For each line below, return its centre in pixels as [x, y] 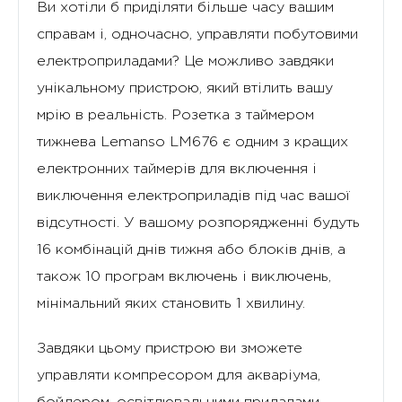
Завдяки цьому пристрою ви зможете [170, 348]
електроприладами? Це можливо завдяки [185, 61]
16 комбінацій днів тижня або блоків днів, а [191, 249]
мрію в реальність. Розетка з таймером [175, 115]
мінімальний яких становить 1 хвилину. [171, 303]
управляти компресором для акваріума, [179, 375]
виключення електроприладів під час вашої [193, 196]
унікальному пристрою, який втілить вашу [185, 88]
